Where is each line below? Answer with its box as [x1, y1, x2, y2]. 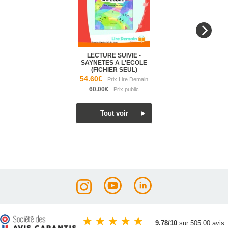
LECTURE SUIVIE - [87, 52, 141, 59]
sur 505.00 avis [177, 219, 225, 227]
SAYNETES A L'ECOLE [81, 59, 147, 66]
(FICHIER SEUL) [91, 66, 137, 73]
